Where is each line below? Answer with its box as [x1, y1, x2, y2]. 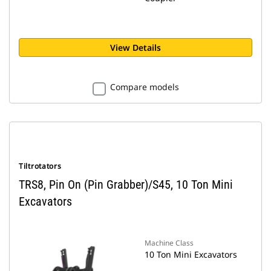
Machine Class [145, 238, 194, 248]
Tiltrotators [19, 161, 62, 171]
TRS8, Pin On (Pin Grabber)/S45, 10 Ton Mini [19, 177, 233, 192]
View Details [110, 42, 161, 53]
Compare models [109, 81, 179, 93]
